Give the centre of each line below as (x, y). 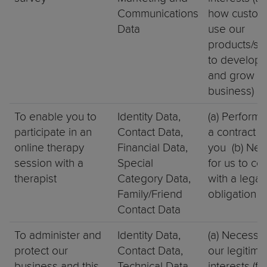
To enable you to (55, 117)
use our (226, 29)
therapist (37, 178)
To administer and (58, 235)
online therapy (49, 148)
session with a (49, 163)
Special (135, 163)
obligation (234, 194)
